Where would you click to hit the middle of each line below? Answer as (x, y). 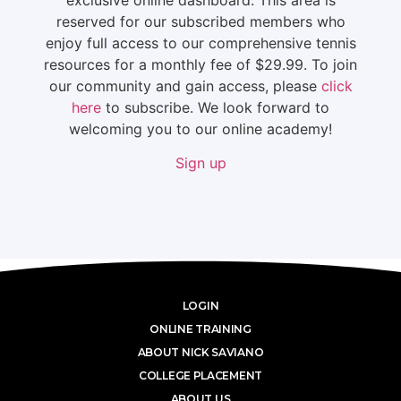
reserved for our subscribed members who (200, 21)
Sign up (200, 163)
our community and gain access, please (185, 85)
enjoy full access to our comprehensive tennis (200, 43)
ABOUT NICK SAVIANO (200, 353)
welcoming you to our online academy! (200, 128)
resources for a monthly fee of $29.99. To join (200, 64)
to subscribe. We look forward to (215, 107)
